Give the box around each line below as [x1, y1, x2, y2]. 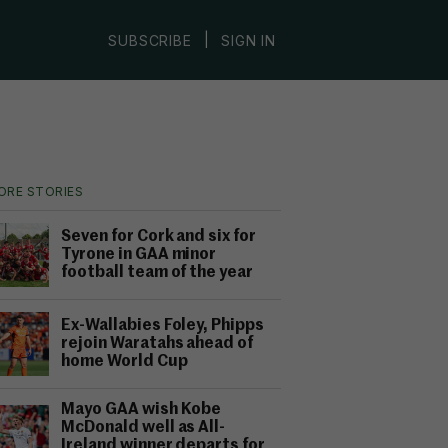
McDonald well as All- [61, 420, 226, 436]
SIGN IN [221, 31, 276, 49]
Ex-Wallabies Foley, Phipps [61, 318, 265, 334]
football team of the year [61, 265, 254, 281]
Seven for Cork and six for [61, 229, 257, 245]
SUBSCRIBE [108, 31, 192, 49]
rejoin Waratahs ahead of [61, 336, 254, 352]
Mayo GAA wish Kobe [61, 402, 222, 418]
